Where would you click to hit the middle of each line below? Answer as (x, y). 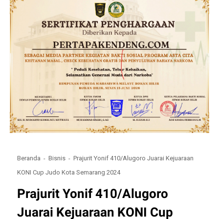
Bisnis (57, 158)
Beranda (29, 158)
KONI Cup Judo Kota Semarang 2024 (69, 172)
